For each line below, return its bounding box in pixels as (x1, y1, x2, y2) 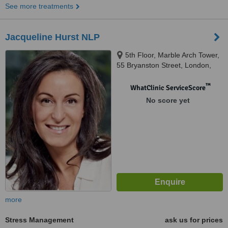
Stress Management (5, 216, 74, 224)
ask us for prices (165, 216, 223, 224)
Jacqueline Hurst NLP (5, 32, 100, 42)
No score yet (146, 96, 190, 104)
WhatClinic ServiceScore (130, 83, 206, 92)
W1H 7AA (117, 71, 148, 79)
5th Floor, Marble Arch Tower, (125, 51, 219, 59)
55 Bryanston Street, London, (117, 61, 211, 69)
